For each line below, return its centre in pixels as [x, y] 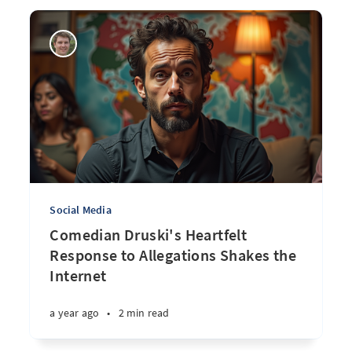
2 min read [144, 313]
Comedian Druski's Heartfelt [148, 235]
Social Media [81, 210]
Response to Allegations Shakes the [173, 255]
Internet [78, 275]
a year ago [75, 313]
